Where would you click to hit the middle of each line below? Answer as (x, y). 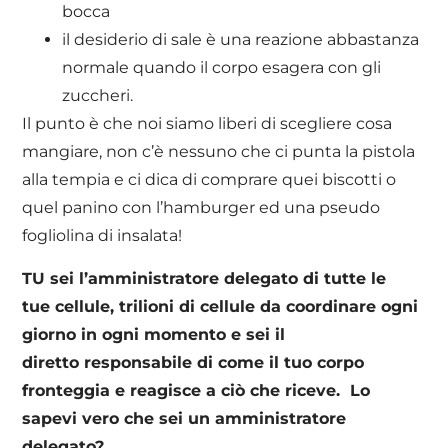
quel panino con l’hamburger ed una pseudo (201, 208)
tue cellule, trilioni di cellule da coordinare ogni (220, 306)
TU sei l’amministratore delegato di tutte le (204, 278)
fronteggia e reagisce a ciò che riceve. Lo (196, 390)
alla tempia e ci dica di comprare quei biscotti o (209, 180)
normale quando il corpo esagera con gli (222, 68)
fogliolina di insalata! (102, 236)
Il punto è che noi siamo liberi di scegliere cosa (207, 124)
